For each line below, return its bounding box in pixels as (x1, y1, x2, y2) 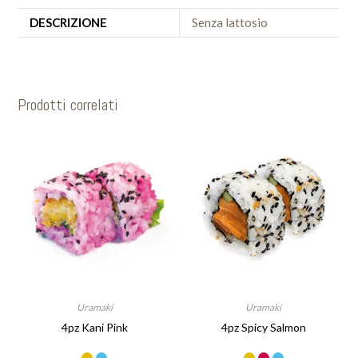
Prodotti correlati (18, 93, 119, 115)
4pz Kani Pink (61, 320, 128, 334)
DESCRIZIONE (30, 14, 108, 30)
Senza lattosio (192, 14, 268, 30)
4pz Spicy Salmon (221, 320, 306, 334)
